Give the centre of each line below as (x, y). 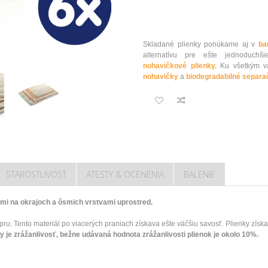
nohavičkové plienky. (180, 66)
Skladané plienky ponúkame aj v (201, 45)
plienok (200, 234)
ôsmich (71, 202)
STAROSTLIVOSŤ (36, 174)
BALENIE (200, 174)
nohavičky (161, 77)
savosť (211, 223)
